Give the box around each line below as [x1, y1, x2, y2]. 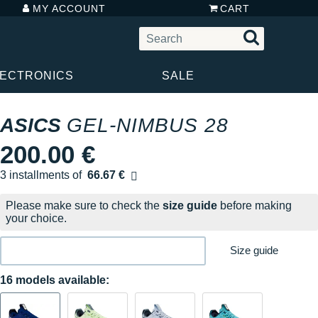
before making [217, 199, 292, 212]
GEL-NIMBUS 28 [67, 114, 229, 136]
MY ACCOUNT [33, 2, 106, 14]
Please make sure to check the [6, 199, 163, 212]
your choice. [6, 212, 67, 224]
